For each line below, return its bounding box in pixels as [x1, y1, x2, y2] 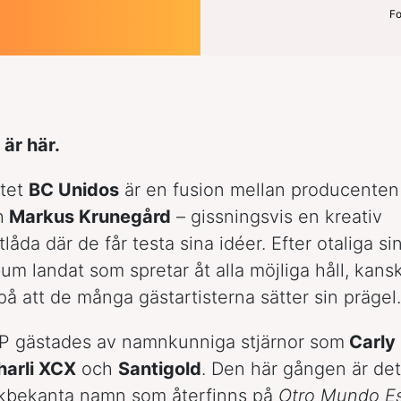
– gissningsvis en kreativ [171, 205, 382, 227]
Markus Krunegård [4, 205, 171, 227]
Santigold [118, 357, 201, 380]
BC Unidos [29, 178, 119, 200]
